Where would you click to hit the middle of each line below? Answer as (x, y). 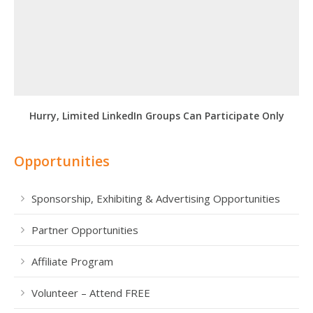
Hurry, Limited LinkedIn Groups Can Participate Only (156, 116)
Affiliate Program (72, 261)
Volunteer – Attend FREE (91, 293)
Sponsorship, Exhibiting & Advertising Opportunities (156, 198)
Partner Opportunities (85, 230)
